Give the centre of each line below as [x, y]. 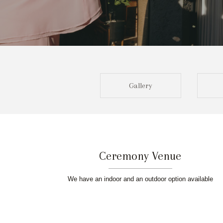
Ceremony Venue [140, 156]
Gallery [140, 86]
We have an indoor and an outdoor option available [140, 179]
